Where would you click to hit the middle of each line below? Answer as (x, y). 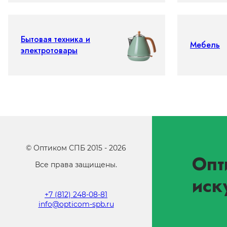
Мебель (205, 45)
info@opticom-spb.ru (76, 204)
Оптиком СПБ (59, 148)
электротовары (49, 50)
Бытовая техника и (55, 39)
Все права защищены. (76, 165)
